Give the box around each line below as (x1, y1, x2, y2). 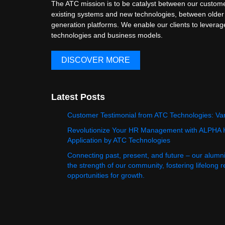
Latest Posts (51, 91, 105, 102)
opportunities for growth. (67, 171, 145, 179)
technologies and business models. (51, 31, 163, 39)
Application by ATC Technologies (67, 136, 170, 144)
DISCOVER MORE (61, 56, 130, 64)
